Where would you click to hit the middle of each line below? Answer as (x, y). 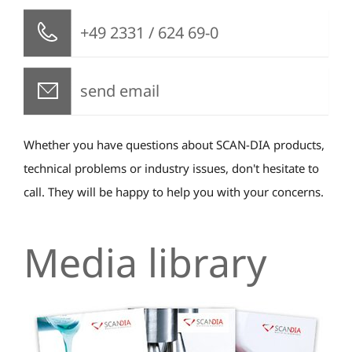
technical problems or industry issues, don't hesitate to (171, 168)
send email (120, 90)
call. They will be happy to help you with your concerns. (174, 191)
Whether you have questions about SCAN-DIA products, (174, 144)
